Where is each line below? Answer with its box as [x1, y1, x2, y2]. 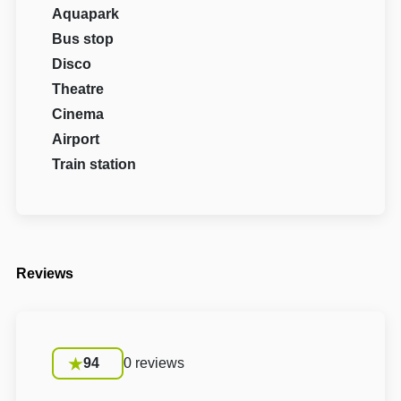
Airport [52, 131, 100, 147]
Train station [52, 156, 137, 172]
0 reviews [124, 354, 185, 371]
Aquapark [52, 5, 120, 21]
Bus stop [52, 30, 115, 47]
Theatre [52, 81, 105, 97]
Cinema [52, 106, 105, 122]
